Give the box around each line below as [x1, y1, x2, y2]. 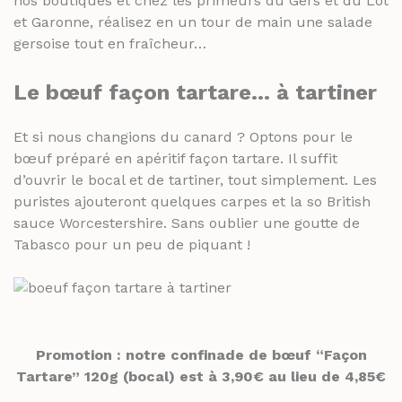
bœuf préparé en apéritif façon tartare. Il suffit [13, 150, 337, 168]
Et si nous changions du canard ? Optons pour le [13, 128, 353, 146]
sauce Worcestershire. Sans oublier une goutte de [13, 214, 360, 232]
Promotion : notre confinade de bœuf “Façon [35, 346, 367, 364]
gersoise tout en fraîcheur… [13, 35, 206, 53]
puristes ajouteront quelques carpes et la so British [13, 193, 371, 211]
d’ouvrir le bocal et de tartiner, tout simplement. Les [13, 171, 377, 189]
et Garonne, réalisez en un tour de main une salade [13, 13, 372, 31]
